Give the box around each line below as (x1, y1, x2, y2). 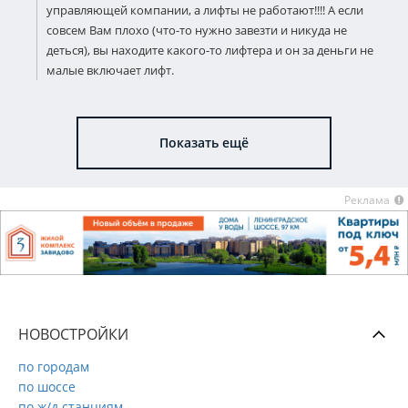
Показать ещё (159, 134, 249, 151)
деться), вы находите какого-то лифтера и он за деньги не (46, 42, 373, 58)
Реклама (344, 192, 390, 208)
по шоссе (18, 377, 76, 395)
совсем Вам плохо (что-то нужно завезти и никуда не (46, 22, 347, 38)
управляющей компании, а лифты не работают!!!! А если (46, 2, 363, 18)
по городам (18, 357, 89, 375)
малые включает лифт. (46, 62, 174, 78)
